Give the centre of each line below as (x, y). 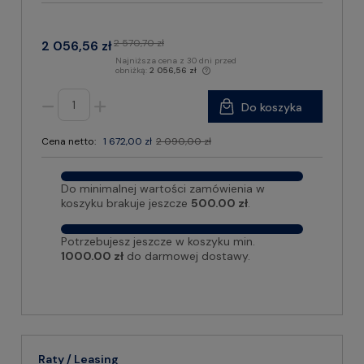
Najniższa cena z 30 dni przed (176, 61)
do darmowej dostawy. (187, 256)
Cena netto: (69, 141)
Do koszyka (272, 107)
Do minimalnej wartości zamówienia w (163, 188)
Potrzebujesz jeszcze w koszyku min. (158, 241)
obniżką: (132, 70)
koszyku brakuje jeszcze (126, 203)
